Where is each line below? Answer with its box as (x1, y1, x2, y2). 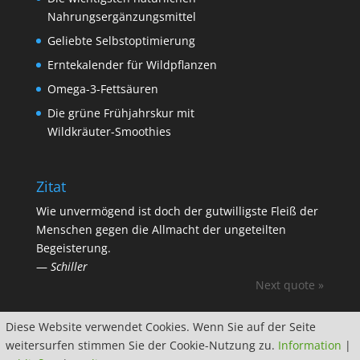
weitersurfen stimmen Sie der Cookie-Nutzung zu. (6, 337, 278, 353)
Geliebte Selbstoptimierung (47, 33, 195, 49)
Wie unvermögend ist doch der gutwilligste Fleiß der (35, 203, 318, 219)
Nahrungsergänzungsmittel (47, 9, 196, 25)
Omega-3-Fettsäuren (47, 81, 158, 97)
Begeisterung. (35, 240, 111, 256)
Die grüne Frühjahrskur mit (47, 105, 194, 121)
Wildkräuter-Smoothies (47, 124, 171, 140)
